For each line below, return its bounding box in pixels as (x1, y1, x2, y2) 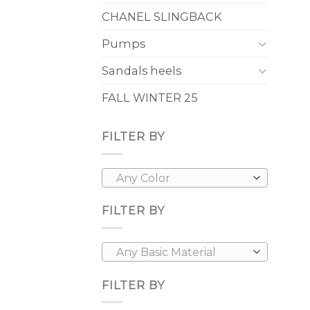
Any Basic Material (116, 246, 216, 259)
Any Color (116, 171, 170, 185)
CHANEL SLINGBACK (102, 9, 222, 24)
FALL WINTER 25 (102, 90, 198, 104)
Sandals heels (102, 63, 181, 77)
